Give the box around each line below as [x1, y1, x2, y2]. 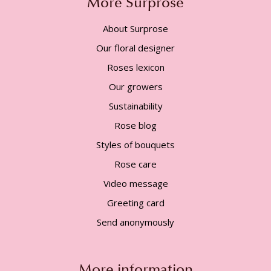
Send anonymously [97, 215, 174, 228]
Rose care [114, 157, 157, 170]
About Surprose [103, 22, 168, 34]
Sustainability [108, 99, 163, 112]
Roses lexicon [106, 60, 165, 73]
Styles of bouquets [96, 138, 175, 151]
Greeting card [106, 196, 165, 209]
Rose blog [114, 119, 157, 131]
